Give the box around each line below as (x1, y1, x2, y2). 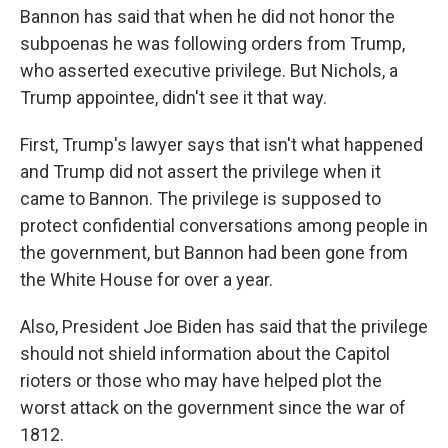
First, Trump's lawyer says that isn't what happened (20, 134, 423, 155)
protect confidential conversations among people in (20, 215, 428, 236)
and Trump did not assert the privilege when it (20, 161, 381, 182)
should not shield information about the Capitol (20, 343, 390, 364)
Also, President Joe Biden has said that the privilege (20, 316, 428, 337)
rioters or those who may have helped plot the (20, 370, 382, 391)
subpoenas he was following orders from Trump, (20, 33, 405, 54)
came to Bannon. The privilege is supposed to (20, 188, 381, 209)
